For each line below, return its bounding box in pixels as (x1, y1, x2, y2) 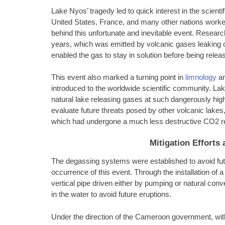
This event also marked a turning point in (51, 73, 185, 82)
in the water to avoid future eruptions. (51, 190, 171, 199)
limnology (185, 73, 216, 82)
